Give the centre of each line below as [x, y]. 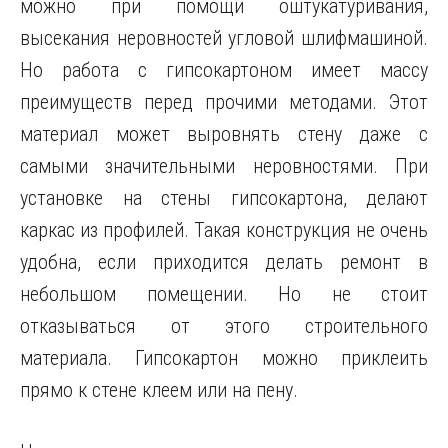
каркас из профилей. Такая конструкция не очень [224, 230]
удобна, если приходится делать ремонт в [224, 262]
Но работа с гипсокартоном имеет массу [224, 70]
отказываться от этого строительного [224, 326]
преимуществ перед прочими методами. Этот [224, 102]
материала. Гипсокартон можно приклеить [224, 358]
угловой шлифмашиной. [325, 38]
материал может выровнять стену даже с [224, 134]
